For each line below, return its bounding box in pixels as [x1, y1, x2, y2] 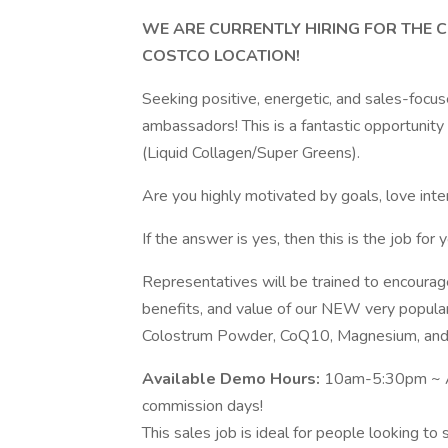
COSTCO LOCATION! [142, 45, 300, 67]
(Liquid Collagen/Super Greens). [142, 142, 360, 164]
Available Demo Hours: [142, 368, 324, 390]
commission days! [142, 395, 263, 417]
